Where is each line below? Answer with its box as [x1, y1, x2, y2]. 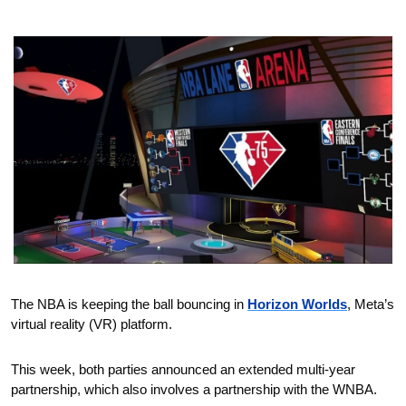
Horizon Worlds [247, 295, 347, 312]
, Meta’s [347, 295, 394, 312]
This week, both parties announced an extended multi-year [11, 361, 355, 377]
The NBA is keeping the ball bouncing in [11, 295, 247, 312]
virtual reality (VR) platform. [11, 315, 172, 332]
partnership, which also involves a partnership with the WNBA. [11, 381, 377, 397]
